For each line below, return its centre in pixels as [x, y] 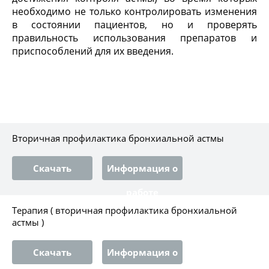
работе [142, 192]
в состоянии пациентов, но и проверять [134, 25]
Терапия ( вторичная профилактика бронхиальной [125, 210]
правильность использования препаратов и [134, 38]
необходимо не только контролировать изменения [134, 11]
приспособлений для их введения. [93, 51]
